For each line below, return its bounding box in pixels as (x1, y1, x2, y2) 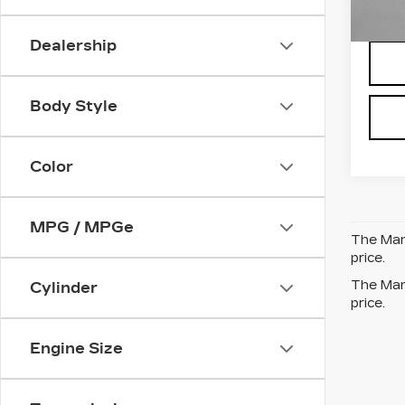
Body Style (30, 98, 118, 115)
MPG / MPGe (30, 219, 134, 236)
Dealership (30, 37, 117, 54)
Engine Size (30, 340, 123, 357)
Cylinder (30, 279, 98, 297)
